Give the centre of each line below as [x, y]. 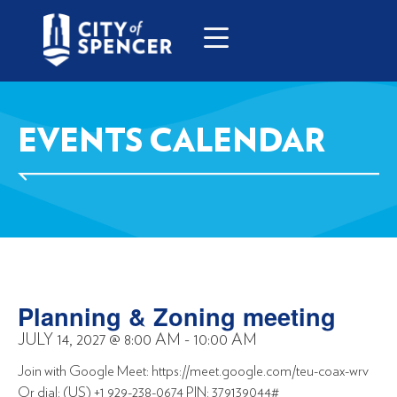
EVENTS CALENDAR [171, 142]
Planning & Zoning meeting [177, 316]
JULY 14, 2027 [62, 340]
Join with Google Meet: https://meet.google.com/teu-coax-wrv [193, 371]
